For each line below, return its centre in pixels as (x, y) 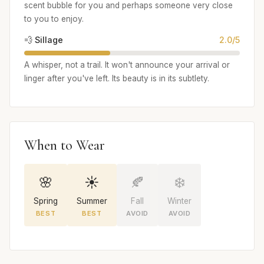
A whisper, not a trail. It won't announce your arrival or (127, 65)
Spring (46, 201)
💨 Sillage (44, 40)
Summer (92, 201)
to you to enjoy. (54, 19)
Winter (179, 201)
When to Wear (65, 145)
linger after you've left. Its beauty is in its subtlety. (117, 78)
